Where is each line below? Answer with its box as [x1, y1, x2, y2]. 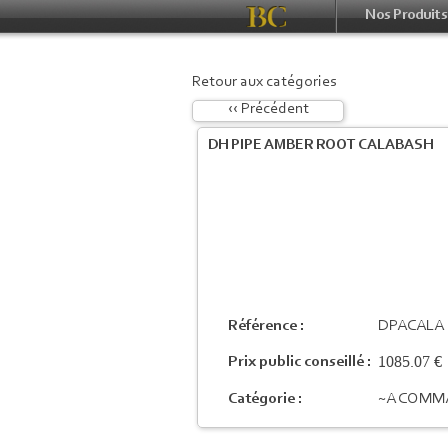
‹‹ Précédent [227, 101, 309, 117]
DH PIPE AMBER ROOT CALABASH [208, 138, 433, 153]
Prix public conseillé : [228, 354, 372, 370]
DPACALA [378, 318, 444, 334]
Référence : [228, 318, 305, 334]
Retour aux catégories [192, 74, 336, 90]
